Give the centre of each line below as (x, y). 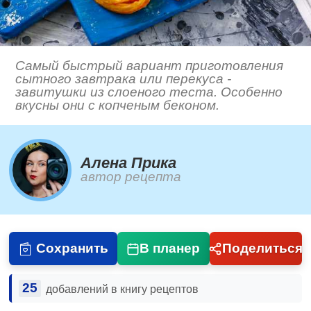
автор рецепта (131, 177)
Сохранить (72, 249)
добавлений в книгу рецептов (122, 289)
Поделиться (262, 249)
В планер (170, 249)
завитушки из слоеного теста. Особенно (149, 92)
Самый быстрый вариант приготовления (150, 66)
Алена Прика (129, 163)
